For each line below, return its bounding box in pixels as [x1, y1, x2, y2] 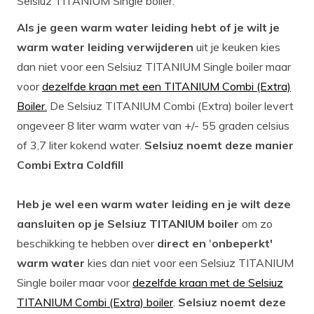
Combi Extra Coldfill [16, 157, 123, 172]
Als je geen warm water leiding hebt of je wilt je [16, 20, 280, 34]
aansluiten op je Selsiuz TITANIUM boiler [16, 216, 239, 231]
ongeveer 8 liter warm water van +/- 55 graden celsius [16, 118, 289, 132]
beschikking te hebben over [16, 235, 157, 250]
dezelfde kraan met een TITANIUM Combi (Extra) [41, 78, 291, 93]
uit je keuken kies [193, 39, 280, 54]
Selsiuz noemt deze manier [144, 137, 294, 152]
